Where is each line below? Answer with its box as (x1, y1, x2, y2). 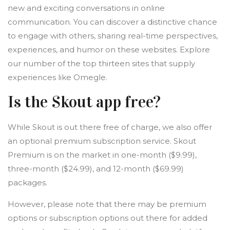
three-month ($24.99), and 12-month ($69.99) (8, 164, 184, 174)
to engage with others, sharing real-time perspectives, (8, 31, 218, 41)
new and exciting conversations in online (8, 3, 165, 13)
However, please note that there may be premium (8, 199, 206, 209)
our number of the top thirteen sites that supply (8, 59, 195, 68)
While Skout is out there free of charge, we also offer (8, 122, 212, 132)
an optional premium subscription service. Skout (8, 136, 196, 146)
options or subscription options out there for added (8, 213, 207, 223)
